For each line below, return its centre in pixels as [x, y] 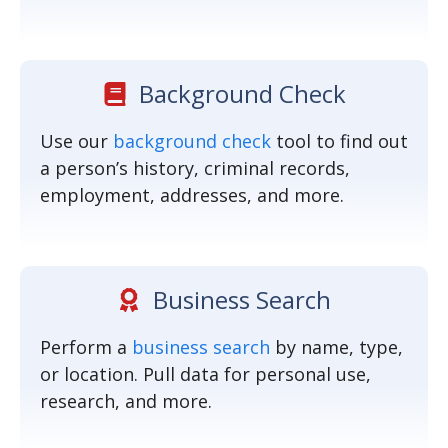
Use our [76, 141]
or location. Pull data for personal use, [205, 374]
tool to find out [339, 141]
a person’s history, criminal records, [195, 168]
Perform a [86, 347]
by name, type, [336, 347]
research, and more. [126, 401]
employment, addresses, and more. [192, 195]
